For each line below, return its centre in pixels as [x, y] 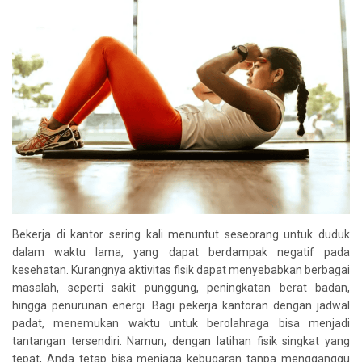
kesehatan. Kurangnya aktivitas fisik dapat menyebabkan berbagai [181, 270]
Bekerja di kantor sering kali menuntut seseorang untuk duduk [181, 235]
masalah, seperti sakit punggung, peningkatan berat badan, [181, 288]
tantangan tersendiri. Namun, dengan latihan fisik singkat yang [181, 341]
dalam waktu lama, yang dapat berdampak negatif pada [181, 253]
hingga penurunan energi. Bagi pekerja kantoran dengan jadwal [181, 306]
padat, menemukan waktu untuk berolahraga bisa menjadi [181, 324]
